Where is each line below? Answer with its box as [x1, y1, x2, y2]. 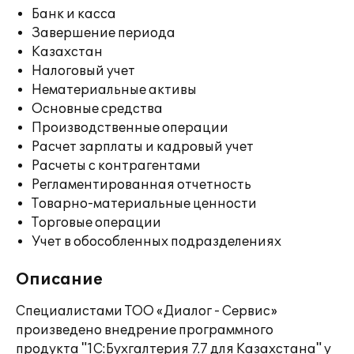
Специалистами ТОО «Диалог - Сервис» [16, 303, 277, 319]
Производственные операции [32, 120, 228, 136]
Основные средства [32, 101, 163, 117]
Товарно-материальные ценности [32, 196, 257, 212]
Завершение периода [32, 25, 175, 41]
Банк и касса [32, 6, 116, 22]
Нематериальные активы [32, 82, 197, 98]
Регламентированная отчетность [32, 177, 251, 193]
